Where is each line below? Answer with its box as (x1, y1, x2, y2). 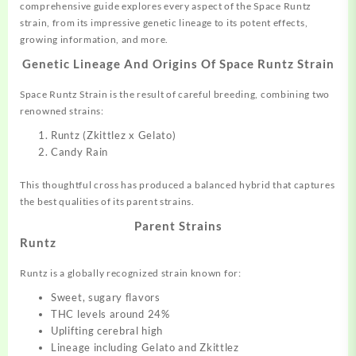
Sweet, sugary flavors (51, 290, 161, 304)
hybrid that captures (237, 178, 335, 191)
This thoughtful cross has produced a (20, 178, 195, 191)
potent (239, 17, 271, 29)
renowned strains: (20, 105, 104, 118)
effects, (270, 17, 308, 29)
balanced (194, 178, 238, 191)
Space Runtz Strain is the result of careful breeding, (20, 88, 261, 101)
